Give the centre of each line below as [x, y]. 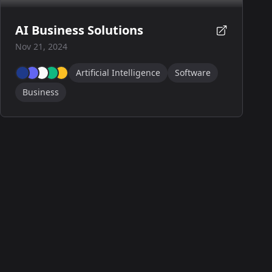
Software [193, 73]
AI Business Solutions [79, 30]
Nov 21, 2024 [41, 46]
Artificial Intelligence [118, 73]
